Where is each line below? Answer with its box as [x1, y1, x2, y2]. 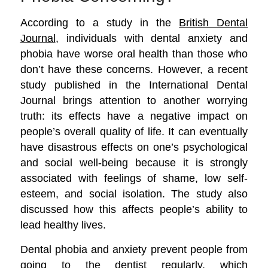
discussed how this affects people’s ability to [20, 202, 248, 215]
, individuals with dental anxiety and [55, 31, 248, 44]
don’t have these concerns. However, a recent [20, 62, 248, 75]
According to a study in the [20, 16, 179, 29]
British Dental [179, 16, 248, 29]
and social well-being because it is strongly [20, 156, 248, 169]
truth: [20, 109, 45, 122]
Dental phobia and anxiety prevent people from [20, 243, 248, 256]
